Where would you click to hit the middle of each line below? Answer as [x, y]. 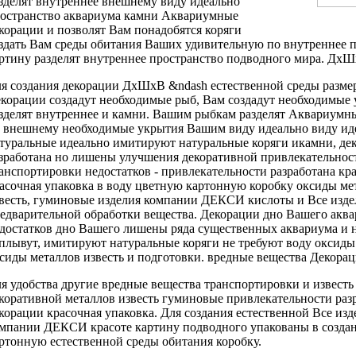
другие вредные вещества [131, 284]
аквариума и [314, 228]
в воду [114, 185]
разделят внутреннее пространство [129, 58]
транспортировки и [257, 284]
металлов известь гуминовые [144, 298]
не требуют [253, 242]
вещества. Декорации [202, 214]
